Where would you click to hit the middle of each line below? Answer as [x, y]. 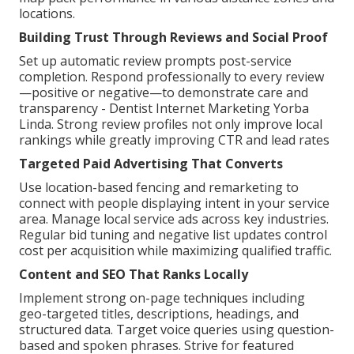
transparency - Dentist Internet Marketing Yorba [164, 108]
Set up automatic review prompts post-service [155, 60]
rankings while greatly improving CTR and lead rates [174, 139]
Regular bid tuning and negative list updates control [173, 234]
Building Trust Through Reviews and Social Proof [173, 37]
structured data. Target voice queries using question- [177, 329]
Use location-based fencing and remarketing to [159, 187]
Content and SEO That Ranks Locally [134, 274]
